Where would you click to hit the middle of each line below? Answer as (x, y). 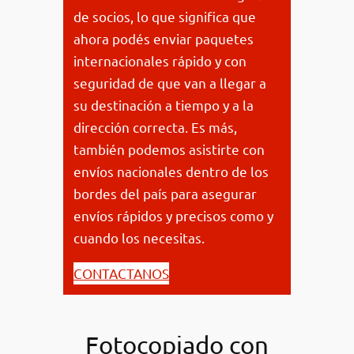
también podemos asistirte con (169, 149)
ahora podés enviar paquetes (164, 39)
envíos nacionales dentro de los (171, 171)
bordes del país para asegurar (166, 194)
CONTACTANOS (122, 273)
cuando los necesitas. (139, 238)
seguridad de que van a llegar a (170, 83)
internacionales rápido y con (160, 61)
